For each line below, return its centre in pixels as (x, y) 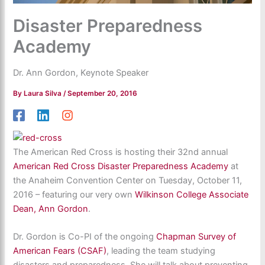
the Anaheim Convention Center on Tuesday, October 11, (128, 180)
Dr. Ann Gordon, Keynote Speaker (81, 73)
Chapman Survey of (196, 237)
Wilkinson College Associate (192, 194)
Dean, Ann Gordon (51, 209)
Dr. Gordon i (37, 237)
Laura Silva (44, 94)
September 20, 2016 (103, 94)
